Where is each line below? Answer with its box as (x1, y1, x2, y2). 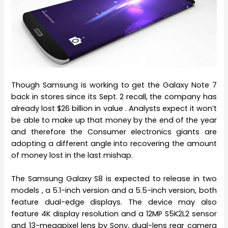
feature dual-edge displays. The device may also (11, 197, 217, 208)
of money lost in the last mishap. (11, 150, 133, 160)
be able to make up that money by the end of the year (11, 115, 217, 125)
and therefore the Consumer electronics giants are (11, 126, 217, 137)
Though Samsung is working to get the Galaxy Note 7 (11, 79, 217, 90)
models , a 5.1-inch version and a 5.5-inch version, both (11, 185, 217, 196)
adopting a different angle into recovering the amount (11, 138, 217, 149)
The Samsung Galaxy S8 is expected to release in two (11, 174, 217, 184)
